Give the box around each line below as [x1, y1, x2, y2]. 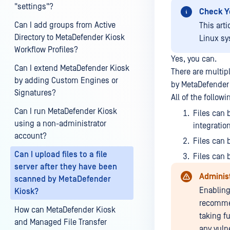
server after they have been [14, 162, 117, 171]
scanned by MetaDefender [14, 175, 111, 184]
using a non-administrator [14, 119, 106, 128]
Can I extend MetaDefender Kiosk [14, 64, 129, 73]
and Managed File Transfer [14, 218, 107, 227]
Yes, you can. [171, 54, 217, 64]
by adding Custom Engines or [14, 76, 118, 85]
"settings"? [14, 2, 53, 11]
